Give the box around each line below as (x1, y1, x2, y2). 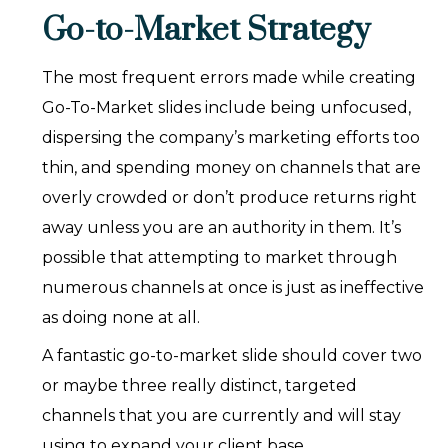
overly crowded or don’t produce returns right (42, 188, 418, 208)
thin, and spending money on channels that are (42, 158, 422, 178)
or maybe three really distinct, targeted (42, 376, 358, 396)
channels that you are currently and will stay (42, 406, 402, 426)
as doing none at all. (42, 308, 201, 328)
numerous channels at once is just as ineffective (42, 278, 425, 298)
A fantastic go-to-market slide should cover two (42, 346, 423, 366)
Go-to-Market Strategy (42, 10, 371, 52)
